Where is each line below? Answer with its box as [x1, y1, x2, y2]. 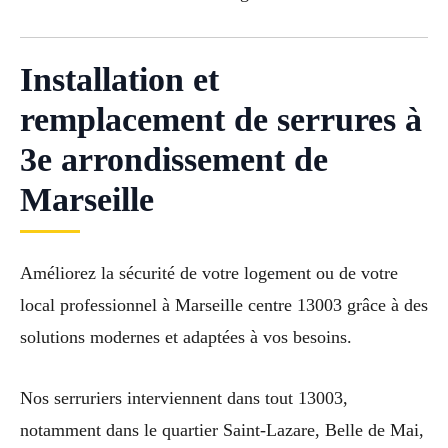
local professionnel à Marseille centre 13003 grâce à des [20, 295, 428, 316]
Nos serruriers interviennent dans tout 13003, [20, 387, 348, 408]
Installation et [20, 61, 219, 99]
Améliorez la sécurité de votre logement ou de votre [20, 263, 398, 284]
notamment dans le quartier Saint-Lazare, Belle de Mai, [20, 419, 424, 440]
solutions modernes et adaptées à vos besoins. [20, 327, 352, 348]
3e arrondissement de [20, 141, 328, 179]
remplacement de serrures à [20, 101, 422, 139]
